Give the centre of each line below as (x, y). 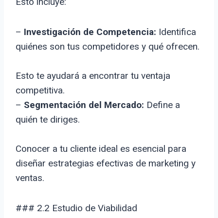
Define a (162, 105)
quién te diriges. (48, 120)
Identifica (176, 32)
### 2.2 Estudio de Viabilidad (76, 208)
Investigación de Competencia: (90, 32)
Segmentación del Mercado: (84, 105)
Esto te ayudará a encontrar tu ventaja (93, 76)
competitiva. (40, 91)
